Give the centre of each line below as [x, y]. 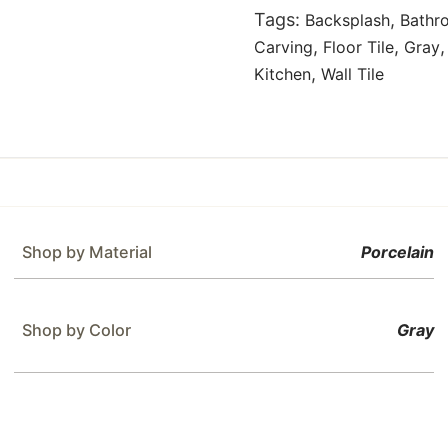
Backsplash [347, 20]
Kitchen [282, 74]
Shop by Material [86, 252]
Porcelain [398, 252]
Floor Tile [358, 47]
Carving [283, 47]
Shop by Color [76, 330]
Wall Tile [352, 74]
